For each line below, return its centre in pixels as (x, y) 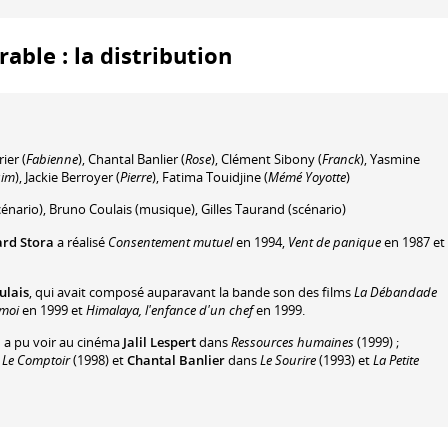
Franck (341, 158)
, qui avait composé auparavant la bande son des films (191, 292)
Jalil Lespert (158, 342)
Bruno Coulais (90, 209)
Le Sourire (286, 360)
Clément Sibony (268, 158)
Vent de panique (334, 241)
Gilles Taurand (243, 209)
